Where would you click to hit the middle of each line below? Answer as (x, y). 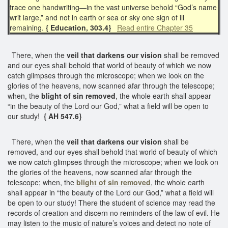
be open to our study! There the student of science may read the (111, 202)
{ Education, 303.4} (78, 27)
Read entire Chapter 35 (155, 27)
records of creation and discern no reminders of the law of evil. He (114, 212)
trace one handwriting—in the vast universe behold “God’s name (113, 7)
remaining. (27, 27)
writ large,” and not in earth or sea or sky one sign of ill (97, 17)
